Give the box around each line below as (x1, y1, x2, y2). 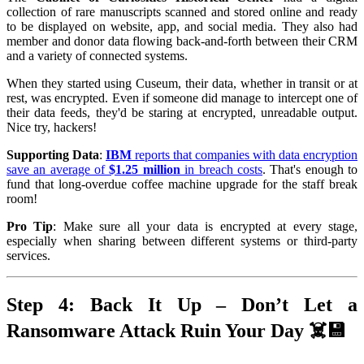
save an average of (6, 162, 110, 177)
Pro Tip (6, 219, 54, 234)
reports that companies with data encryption (132, 148, 357, 162)
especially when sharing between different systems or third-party (6, 234, 357, 249)
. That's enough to (262, 162, 358, 177)
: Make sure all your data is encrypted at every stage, (53, 219, 358, 234)
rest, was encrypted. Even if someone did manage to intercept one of (6, 91, 357, 106)
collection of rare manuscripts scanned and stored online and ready (6, 5, 357, 19)
